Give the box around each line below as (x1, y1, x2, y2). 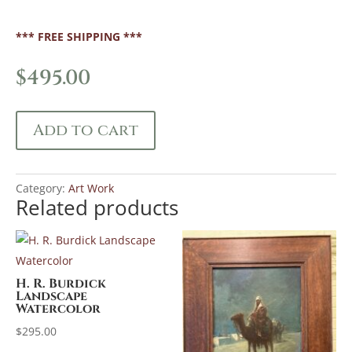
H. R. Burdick (16, 275, 106, 292)
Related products (16, 193, 178, 222)
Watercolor (16, 300, 101, 317)
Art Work (68, 181, 114, 196)
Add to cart (33, 119, 138, 141)
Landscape (16, 288, 87, 305)
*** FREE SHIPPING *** (16, 29, 142, 44)
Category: (16, 181, 68, 196)
